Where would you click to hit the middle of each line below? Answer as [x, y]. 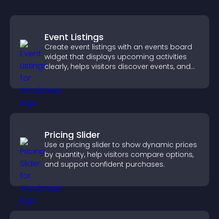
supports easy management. [96, 76]
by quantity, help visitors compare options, [119, 154]
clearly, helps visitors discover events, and [118, 66]
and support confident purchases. [105, 164]
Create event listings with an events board [118, 47]
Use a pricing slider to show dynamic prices [121, 145]
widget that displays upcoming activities [116, 57]
